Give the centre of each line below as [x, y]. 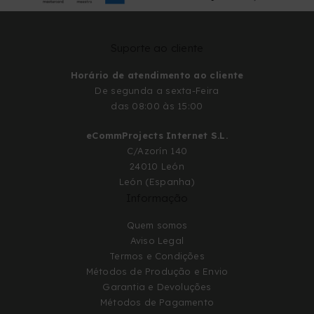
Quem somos [157, 225]
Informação [157, 198]
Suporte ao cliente [157, 48]
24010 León [157, 166]
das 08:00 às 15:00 [157, 105]
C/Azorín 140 [157, 150]
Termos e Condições [157, 255]
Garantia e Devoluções [157, 286]
